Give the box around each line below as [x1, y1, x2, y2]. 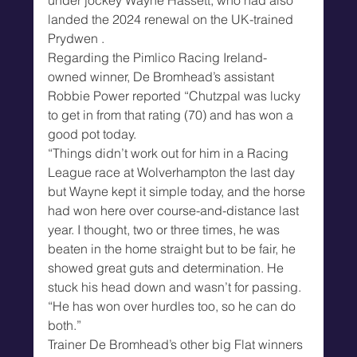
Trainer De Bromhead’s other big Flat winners [48, 335, 307, 352]
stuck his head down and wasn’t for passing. [48, 278, 302, 295]
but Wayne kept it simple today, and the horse [48, 182, 309, 199]
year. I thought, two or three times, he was [48, 221, 284, 237]
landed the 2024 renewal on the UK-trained [48, 10, 297, 27]
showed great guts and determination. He [48, 259, 288, 276]
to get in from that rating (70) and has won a [48, 106, 297, 123]
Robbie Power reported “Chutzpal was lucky [48, 87, 304, 104]
